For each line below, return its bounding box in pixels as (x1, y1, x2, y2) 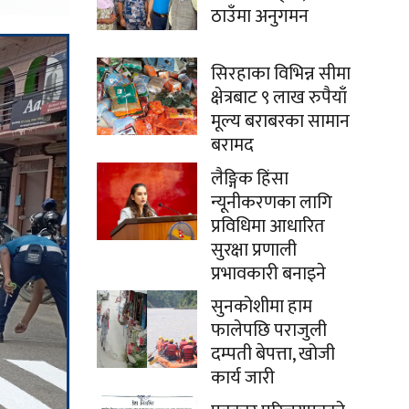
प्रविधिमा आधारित (211, 211, 325, 242)
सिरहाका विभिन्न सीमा (211, 58, 351, 89)
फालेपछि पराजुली (211, 315, 327, 346)
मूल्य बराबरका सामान (211, 106, 350, 137)
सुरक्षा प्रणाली (211, 235, 297, 266)
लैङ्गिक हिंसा (211, 163, 288, 194)
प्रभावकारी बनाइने (211, 258, 326, 289)
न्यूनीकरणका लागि (211, 187, 332, 218)
